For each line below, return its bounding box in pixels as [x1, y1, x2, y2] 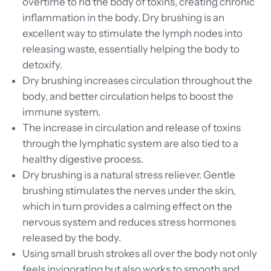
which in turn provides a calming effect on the [22, 200, 232, 213]
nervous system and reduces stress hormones [22, 216, 236, 229]
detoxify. [22, 59, 62, 71]
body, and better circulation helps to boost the [22, 90, 233, 103]
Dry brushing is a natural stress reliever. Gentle [22, 169, 235, 181]
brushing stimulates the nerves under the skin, [22, 184, 235, 197]
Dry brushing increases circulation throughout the [22, 74, 252, 87]
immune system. [22, 106, 100, 119]
